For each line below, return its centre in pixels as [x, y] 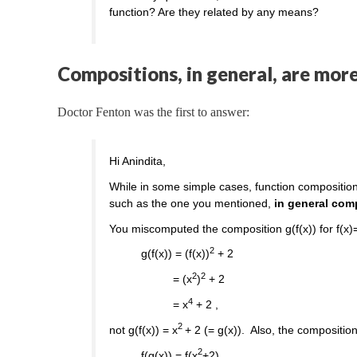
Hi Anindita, [138, 161]
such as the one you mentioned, [192, 203]
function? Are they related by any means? [214, 12]
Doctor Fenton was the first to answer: [153, 112]
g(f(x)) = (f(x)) [176, 254]
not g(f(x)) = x [144, 330]
